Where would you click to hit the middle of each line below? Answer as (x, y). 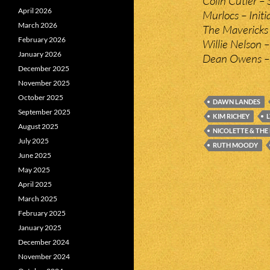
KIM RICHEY (231, 116)
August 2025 (38, 126)
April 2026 (35, 11)
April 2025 (35, 184)
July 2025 (33, 141)
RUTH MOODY (235, 145)
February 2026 (42, 39)
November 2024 (44, 256)
